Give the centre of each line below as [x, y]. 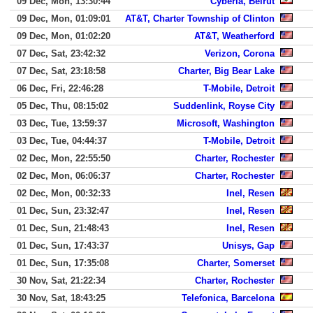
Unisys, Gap [248, 246]
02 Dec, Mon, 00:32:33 [64, 193]
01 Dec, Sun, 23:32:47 [63, 211]
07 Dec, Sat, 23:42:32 [61, 53]
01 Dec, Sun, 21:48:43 [63, 228]
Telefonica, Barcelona [228, 298]
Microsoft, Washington [226, 123]
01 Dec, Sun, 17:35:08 [63, 263]
